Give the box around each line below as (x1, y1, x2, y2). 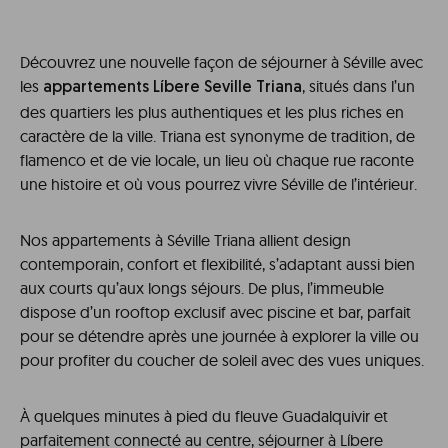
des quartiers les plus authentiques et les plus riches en (20, 102, 404, 122)
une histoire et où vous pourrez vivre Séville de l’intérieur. (20, 174, 417, 194)
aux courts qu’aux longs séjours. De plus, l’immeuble (20, 278, 384, 298)
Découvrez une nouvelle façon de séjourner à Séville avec (20, 52, 423, 72)
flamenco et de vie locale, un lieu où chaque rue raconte (20, 150, 414, 170)
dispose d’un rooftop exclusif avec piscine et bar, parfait (20, 302, 411, 322)
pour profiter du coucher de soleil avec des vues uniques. (20, 350, 424, 370)
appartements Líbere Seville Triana (43, 80, 302, 96)
